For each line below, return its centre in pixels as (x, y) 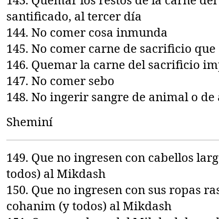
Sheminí (30, 121)
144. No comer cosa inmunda (87, 32)
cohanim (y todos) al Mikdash (89, 205)
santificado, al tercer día (74, 16)
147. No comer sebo (61, 80)
